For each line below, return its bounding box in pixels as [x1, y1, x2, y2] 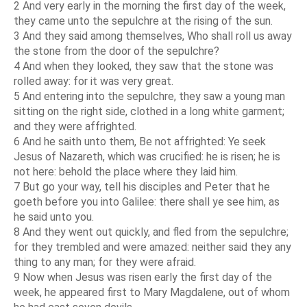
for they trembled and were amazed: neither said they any [14, 240, 291, 254]
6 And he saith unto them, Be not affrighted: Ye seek [14, 134, 266, 148]
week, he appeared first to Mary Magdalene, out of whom [14, 285, 290, 299]
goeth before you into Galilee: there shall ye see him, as [14, 195, 280, 208]
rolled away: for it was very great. [14, 74, 173, 88]
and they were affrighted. [14, 119, 136, 133]
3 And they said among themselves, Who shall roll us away [14, 29, 292, 42]
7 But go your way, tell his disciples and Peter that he [14, 180, 270, 193]
